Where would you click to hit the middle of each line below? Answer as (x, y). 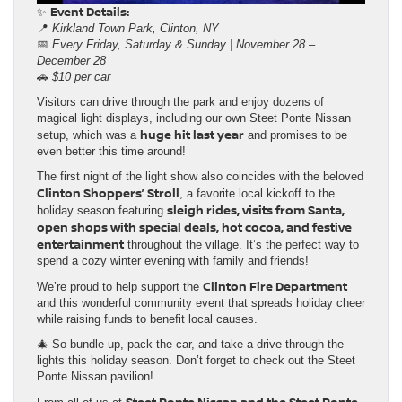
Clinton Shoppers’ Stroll (108, 193)
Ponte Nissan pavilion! (95, 377)
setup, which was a (88, 135)
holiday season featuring (102, 211)
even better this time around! (111, 152)
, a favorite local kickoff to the (257, 194)
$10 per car (81, 77)
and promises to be (296, 135)
